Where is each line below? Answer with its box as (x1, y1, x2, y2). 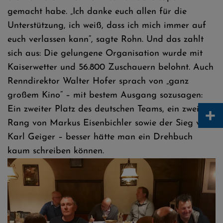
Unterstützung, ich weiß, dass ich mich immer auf (7, 21, 206, 30)
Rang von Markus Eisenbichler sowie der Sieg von (7, 118, 211, 128)
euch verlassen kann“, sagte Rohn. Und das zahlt (7, 35, 204, 44)
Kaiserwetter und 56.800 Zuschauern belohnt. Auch (7, 63, 214, 72)
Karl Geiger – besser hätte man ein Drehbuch (7, 132, 193, 142)
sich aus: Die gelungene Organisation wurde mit (7, 49, 203, 58)
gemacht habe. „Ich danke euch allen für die (7, 7, 187, 16)
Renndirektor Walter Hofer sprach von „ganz (7, 77, 189, 86)
